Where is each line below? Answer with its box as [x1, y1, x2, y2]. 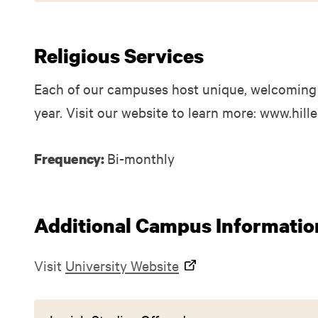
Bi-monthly [106, 149, 175, 167]
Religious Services [34, 42, 204, 69]
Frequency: [34, 150, 107, 168]
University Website [65, 256, 179, 274]
